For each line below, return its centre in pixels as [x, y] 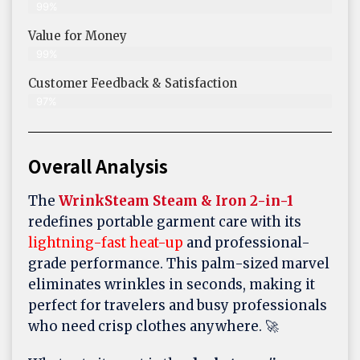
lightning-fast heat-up [106, 242]
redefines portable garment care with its [165, 221]
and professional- [247, 242]
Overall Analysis [98, 165]
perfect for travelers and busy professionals [178, 305]
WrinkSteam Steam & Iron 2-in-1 [176, 200]
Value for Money [78, 35]
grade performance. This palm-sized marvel [179, 263]
